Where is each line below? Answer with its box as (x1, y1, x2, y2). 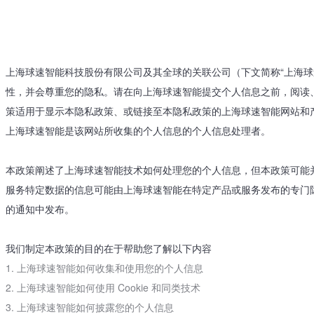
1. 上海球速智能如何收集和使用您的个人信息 (5, 261, 203, 275)
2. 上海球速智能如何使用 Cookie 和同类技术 (5, 280, 200, 294)
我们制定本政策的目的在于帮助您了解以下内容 (5, 241, 212, 255)
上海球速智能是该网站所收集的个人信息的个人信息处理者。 (5, 123, 271, 137)
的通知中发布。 (5, 202, 74, 216)
